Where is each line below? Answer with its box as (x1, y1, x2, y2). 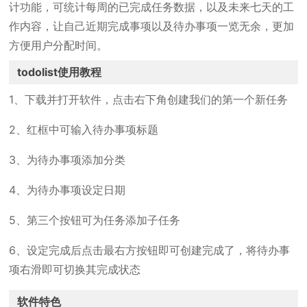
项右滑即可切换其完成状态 (9, 262, 141, 276)
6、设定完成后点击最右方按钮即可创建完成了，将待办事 (9, 243, 291, 257)
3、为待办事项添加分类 (9, 153, 126, 167)
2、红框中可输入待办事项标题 (9, 123, 159, 136)
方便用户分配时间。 (9, 38, 108, 52)
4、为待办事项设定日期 (9, 183, 126, 197)
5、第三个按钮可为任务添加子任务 (9, 213, 181, 227)
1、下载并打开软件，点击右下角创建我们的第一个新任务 (9, 93, 288, 106)
